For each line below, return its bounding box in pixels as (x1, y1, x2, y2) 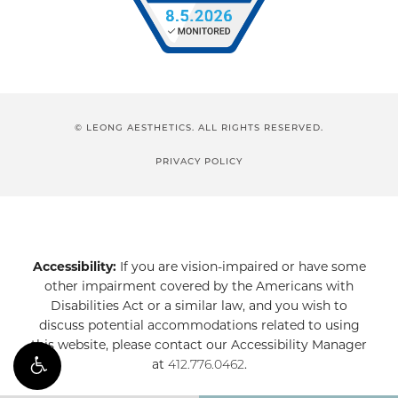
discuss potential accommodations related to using (38, 317, 360, 334)
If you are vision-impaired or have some (115, 259, 366, 275)
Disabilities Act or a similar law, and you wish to (51, 298, 347, 314)
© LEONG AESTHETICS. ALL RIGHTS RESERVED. (75, 122, 323, 134)
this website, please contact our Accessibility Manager (31, 337, 367, 354)
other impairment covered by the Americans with (44, 278, 354, 295)
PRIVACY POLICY (155, 155, 243, 168)
